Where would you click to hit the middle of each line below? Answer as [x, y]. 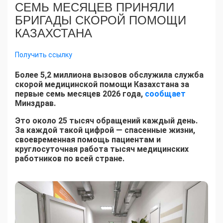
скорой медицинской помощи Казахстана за [102, 85]
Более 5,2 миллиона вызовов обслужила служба [109, 75]
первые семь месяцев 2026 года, [80, 94]
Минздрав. [36, 104]
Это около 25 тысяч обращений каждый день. [106, 121]
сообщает [165, 94]
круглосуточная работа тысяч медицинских [102, 149]
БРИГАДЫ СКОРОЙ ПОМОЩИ [101, 20]
